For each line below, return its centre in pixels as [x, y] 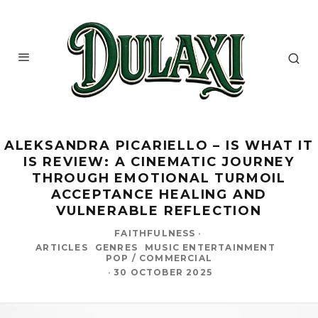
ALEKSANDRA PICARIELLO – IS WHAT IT [159, 145]
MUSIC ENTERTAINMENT [210, 247]
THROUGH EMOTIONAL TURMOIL [159, 178]
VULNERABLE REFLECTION [159, 210]
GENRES [116, 247]
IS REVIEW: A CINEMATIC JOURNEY [159, 161]
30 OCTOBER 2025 [163, 272]
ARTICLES [62, 247]
